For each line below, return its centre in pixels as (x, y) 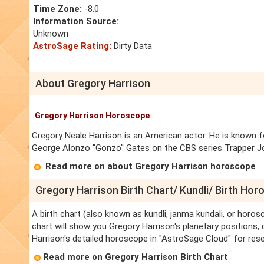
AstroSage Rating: (72, 46)
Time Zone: (57, 9)
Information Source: (76, 22)
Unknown (51, 34)
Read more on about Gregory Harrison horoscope (151, 166)
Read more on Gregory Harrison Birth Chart (136, 257)
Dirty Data (132, 46)
